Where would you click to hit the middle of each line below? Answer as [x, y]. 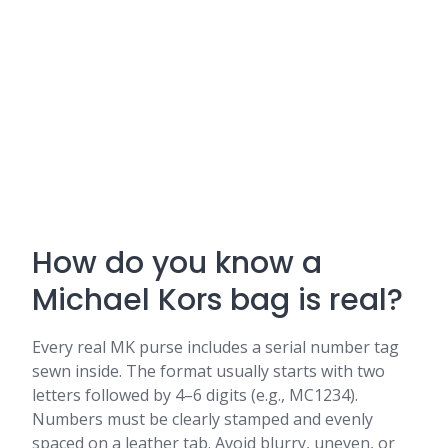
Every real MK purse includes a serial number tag [215, 347]
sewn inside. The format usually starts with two [208, 371]
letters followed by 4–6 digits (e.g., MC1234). [195, 395]
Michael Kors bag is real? [217, 300]
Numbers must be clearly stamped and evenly [202, 419]
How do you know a [177, 263]
